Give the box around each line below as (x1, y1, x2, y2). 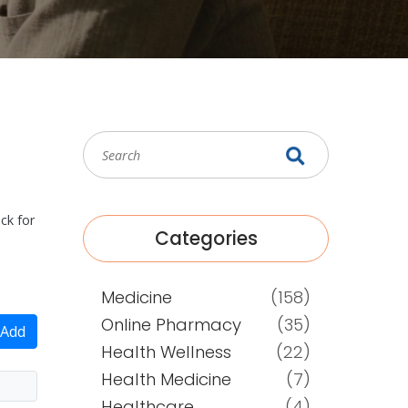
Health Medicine (101, 368, 231, 391)
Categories (154, 226, 258, 251)
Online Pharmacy (101, 313, 241, 336)
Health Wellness (101, 341, 231, 363)
